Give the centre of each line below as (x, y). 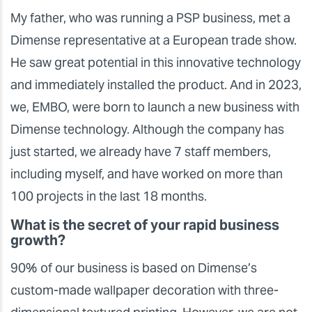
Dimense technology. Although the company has (147, 130)
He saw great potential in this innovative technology (156, 63)
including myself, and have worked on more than (147, 174)
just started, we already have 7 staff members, (141, 152)
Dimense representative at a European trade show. (154, 40)
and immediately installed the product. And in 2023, (156, 85)
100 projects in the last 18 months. (109, 196)
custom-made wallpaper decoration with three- (145, 290)
